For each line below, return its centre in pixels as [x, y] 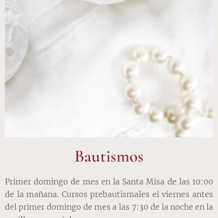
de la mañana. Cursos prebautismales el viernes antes [109, 194]
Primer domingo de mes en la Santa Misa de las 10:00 [109, 182]
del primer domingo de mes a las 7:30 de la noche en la [109, 207]
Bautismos [109, 156]
